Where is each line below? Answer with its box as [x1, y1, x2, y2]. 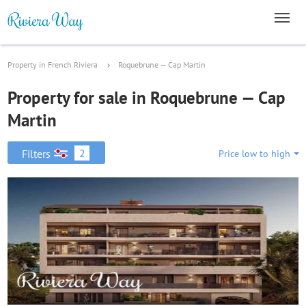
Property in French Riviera [8, 59, 98, 70]
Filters [22, 147, 51, 161]
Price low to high [219, 148, 290, 160]
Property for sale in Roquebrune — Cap [8, 87, 286, 109]
